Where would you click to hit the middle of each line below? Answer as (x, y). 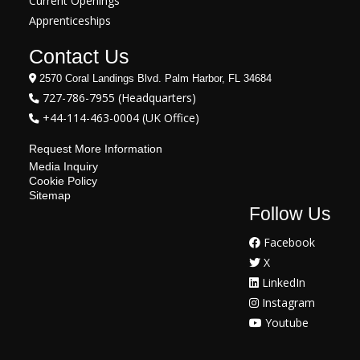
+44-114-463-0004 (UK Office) (119, 117)
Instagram (287, 302)
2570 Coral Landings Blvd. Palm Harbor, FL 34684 (154, 78)
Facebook (288, 242)
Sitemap (50, 195)
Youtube (285, 322)
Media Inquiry (63, 166)
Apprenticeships (70, 20)
